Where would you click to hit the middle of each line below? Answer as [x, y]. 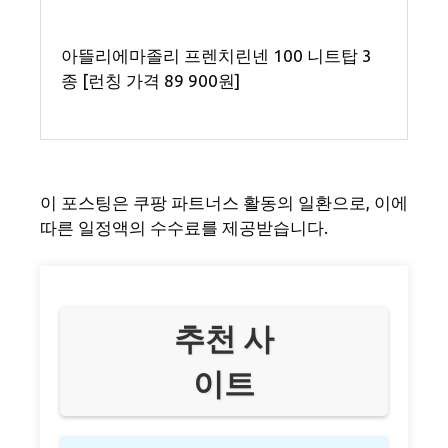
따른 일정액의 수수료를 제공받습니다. [184, 227]
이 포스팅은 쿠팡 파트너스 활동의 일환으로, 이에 [224, 202]
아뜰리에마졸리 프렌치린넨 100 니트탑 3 [216, 55]
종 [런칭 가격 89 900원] [150, 80]
